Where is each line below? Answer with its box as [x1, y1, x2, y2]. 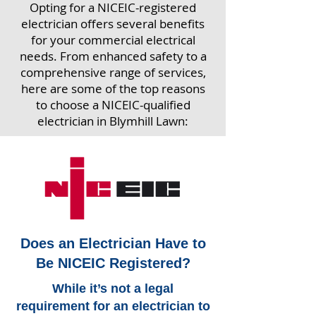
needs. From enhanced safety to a [19, 48, 207, 64]
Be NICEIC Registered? [35, 255, 190, 271]
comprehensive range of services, [20, 64, 206, 80]
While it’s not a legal [52, 281, 174, 296]
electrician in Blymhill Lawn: [37, 113, 188, 129]
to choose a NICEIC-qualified [35, 97, 190, 113]
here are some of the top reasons [20, 80, 205, 97]
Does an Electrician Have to [20, 236, 206, 251]
